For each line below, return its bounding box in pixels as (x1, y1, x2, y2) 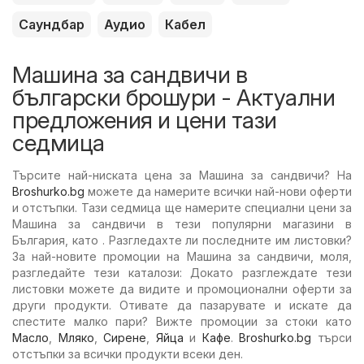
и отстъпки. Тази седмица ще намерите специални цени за (12, 200, 352, 214)
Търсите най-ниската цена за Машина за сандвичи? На (12, 167, 352, 182)
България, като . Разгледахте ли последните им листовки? (12, 232, 352, 247)
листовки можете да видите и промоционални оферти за (12, 281, 352, 296)
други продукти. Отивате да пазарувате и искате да (12, 297, 352, 312)
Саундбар (19, 15, 84, 32)
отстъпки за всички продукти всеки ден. (12, 346, 243, 361)
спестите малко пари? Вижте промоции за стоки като (12, 314, 352, 328)
